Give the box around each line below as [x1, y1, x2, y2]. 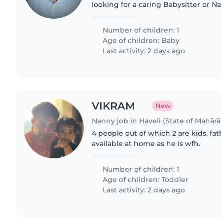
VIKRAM [92, 99, 136, 112]
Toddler [161, 175, 189, 184]
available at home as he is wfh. [92, 139, 201, 148]
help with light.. [92, 20, 148, 30]
